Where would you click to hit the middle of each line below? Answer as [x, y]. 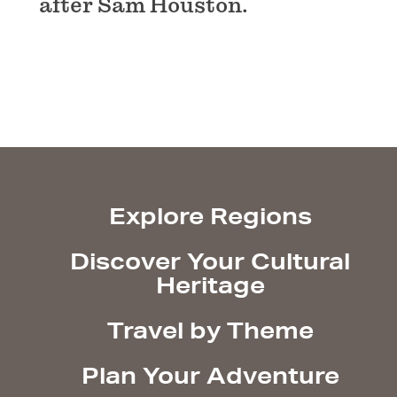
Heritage [210, 285]
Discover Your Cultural [210, 261]
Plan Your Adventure [210, 376]
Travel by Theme [210, 331]
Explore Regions [210, 216]
